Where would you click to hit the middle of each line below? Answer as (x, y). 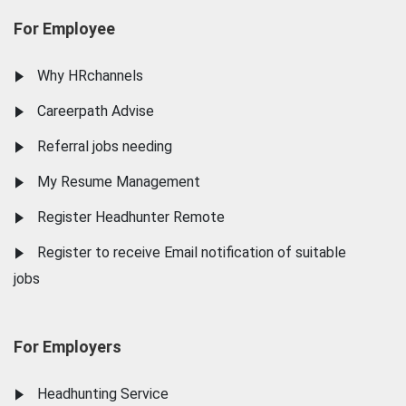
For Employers (68, 346)
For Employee (64, 28)
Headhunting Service (103, 393)
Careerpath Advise (96, 111)
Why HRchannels (90, 75)
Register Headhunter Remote (131, 217)
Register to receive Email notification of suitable (192, 252)
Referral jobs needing (105, 146)
